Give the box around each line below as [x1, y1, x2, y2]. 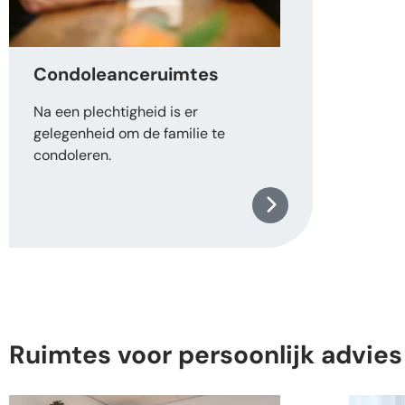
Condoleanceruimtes [33, 62, 219, 87]
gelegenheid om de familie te [33, 124, 225, 144]
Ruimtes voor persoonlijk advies [9, 338, 402, 372]
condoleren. [33, 146, 111, 165]
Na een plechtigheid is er [33, 102, 198, 122]
